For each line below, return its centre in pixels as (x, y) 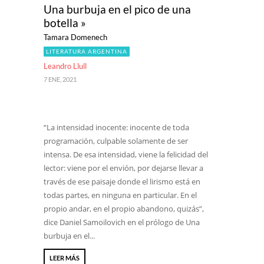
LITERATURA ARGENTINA (87, 51)
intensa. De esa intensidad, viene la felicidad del (126, 154)
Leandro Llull (65, 66)
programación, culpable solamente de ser (116, 141)
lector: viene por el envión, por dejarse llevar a (123, 168)
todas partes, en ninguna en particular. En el (120, 195)
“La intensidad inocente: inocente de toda (116, 127)
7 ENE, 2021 (60, 79)
